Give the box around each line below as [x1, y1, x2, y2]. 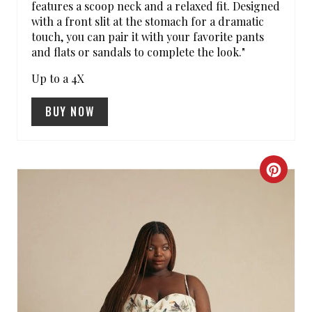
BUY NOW [45, 102, 95, 120]
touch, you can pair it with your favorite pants [31, 29, 264, 44]
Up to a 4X [31, 70, 84, 86]
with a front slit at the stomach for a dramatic [31, 13, 264, 29]
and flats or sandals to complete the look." [31, 44, 245, 59]
